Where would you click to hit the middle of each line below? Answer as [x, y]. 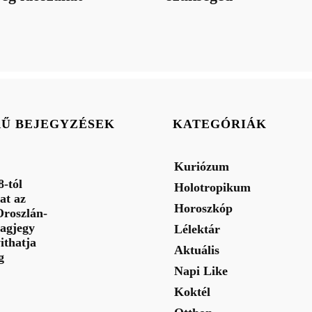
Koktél [192, 291]
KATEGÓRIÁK [220, 124]
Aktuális [197, 250]
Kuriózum [202, 166]
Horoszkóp [203, 208]
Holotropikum [212, 187]
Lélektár [197, 229]
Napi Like [201, 271]
